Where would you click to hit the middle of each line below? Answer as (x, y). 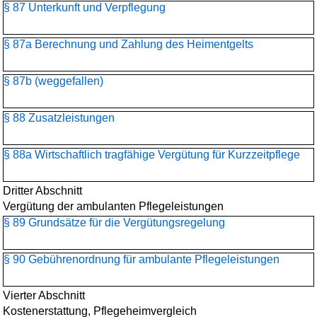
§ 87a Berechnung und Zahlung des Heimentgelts (128, 44)
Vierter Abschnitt (44, 295)
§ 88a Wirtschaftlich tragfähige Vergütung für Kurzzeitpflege (152, 155)
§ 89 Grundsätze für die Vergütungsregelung (114, 223)
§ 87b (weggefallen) (53, 81)
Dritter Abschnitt (42, 191)
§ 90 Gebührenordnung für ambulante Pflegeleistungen (142, 259)
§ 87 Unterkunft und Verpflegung (85, 7)
